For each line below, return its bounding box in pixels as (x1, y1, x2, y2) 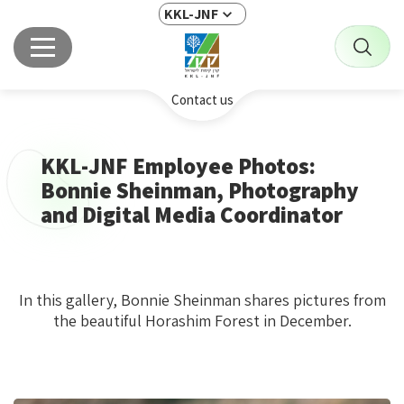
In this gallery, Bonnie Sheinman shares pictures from (18, 289, 386, 310)
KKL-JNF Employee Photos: (41, 151, 316, 180)
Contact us (170, 91, 234, 108)
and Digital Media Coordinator (41, 199, 343, 229)
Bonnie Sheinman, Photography (41, 175, 359, 205)
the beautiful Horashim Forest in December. (52, 310, 352, 331)
